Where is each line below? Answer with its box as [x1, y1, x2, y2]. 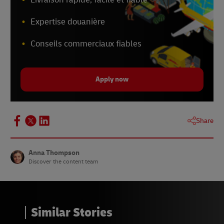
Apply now [95, 74, 128, 83]
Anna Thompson [28, 148, 79, 157]
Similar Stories [31, 204, 112, 220]
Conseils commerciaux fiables [30, 38, 141, 49]
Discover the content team [28, 157, 98, 165]
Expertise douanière [30, 16, 105, 27]
